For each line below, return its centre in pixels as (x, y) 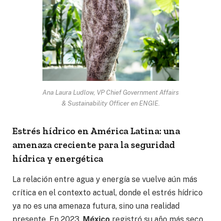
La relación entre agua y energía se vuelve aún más (105, 180)
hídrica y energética (58, 158)
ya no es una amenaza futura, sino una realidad (96, 206)
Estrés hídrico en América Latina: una (96, 131)
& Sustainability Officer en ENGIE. (110, 103)
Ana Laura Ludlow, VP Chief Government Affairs (110, 92)
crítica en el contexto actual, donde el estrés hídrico (108, 193)
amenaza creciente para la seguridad (93, 145)
